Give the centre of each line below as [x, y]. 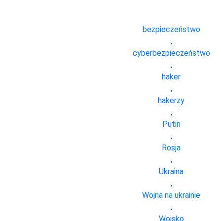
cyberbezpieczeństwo [171, 53]
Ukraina [171, 171]
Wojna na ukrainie [171, 195]
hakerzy [171, 100]
